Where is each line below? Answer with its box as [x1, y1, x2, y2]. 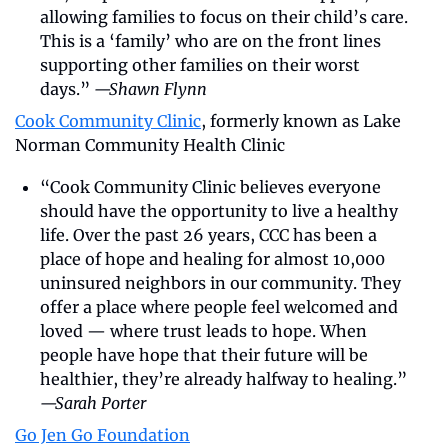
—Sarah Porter [40, 392, 146, 413]
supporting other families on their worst [40, 54, 360, 75]
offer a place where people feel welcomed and [40, 296, 398, 317]
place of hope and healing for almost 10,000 [40, 248, 385, 269]
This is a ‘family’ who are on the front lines [40, 30, 381, 51]
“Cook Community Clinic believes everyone [40, 176, 381, 197]
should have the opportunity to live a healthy [40, 200, 398, 221]
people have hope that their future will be [40, 344, 368, 365]
